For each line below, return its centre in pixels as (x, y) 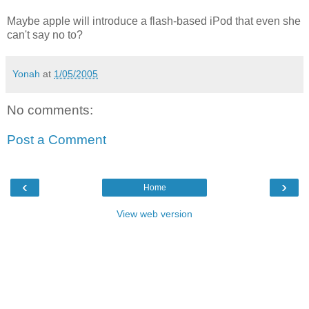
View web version (154, 213)
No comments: (50, 110)
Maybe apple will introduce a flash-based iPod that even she (154, 21)
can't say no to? (45, 34)
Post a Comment (57, 140)
